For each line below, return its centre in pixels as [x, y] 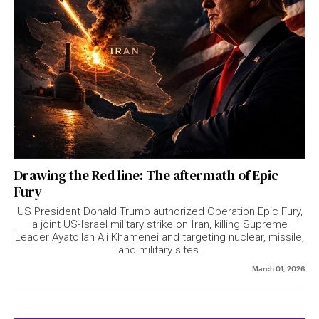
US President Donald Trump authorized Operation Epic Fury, [159, 212]
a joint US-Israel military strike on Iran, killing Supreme [159, 225]
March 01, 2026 [278, 268]
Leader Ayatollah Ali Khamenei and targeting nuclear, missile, [159, 237]
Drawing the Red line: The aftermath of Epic [146, 176]
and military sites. [159, 250]
